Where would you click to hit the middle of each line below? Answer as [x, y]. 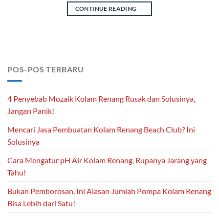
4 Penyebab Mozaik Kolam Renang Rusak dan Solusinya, [101, 99]
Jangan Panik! [31, 111]
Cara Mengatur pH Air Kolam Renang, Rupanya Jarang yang [107, 160]
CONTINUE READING [106, 8]
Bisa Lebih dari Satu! [41, 203]
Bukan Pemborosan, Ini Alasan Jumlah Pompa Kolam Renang [109, 191]
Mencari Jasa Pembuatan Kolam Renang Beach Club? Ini [101, 130]
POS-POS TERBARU [46, 69]
